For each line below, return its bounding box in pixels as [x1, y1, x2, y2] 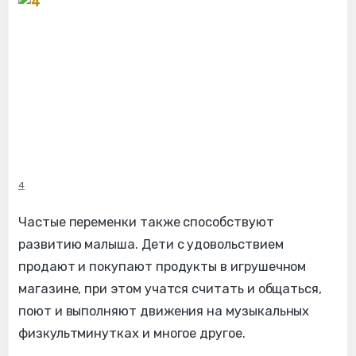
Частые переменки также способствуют [18, 214, 274, 230]
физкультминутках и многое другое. [18, 325, 246, 341]
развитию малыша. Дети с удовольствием [18, 236, 284, 252]
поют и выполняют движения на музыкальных [18, 303, 310, 319]
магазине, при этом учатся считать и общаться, [18, 281, 323, 296]
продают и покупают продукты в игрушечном [18, 258, 307, 274]
